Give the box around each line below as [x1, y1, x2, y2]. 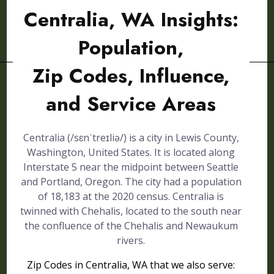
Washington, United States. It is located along [27, 146, 235, 159]
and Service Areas [46, 90, 217, 118]
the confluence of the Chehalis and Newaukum [24, 219, 238, 232]
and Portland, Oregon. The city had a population [20, 175, 242, 188]
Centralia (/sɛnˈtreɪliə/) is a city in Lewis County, [23, 131, 239, 144]
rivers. [117, 234, 146, 247]
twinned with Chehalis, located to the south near [20, 204, 242, 218]
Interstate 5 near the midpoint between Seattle [23, 160, 239, 174]
